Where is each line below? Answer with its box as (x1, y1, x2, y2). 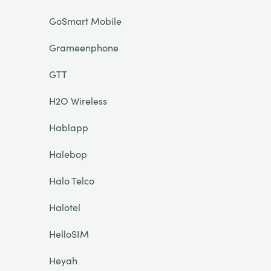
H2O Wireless (48, 94, 107, 107)
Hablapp (48, 120, 88, 134)
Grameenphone (48, 41, 119, 54)
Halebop (48, 147, 87, 160)
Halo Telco (48, 174, 94, 187)
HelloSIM (48, 227, 89, 240)
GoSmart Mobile (48, 14, 122, 27)
